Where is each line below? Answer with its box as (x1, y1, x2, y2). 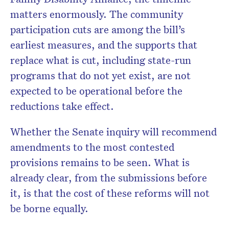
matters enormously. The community (10, 7, 183, 21)
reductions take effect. (10, 99, 114, 113)
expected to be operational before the (10, 84, 182, 98)
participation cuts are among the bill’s (10, 22, 185, 36)
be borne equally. (10, 201, 88, 215)
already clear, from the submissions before (10, 171, 207, 185)
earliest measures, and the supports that (10, 38, 197, 52)
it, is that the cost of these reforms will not (10, 186, 210, 200)
